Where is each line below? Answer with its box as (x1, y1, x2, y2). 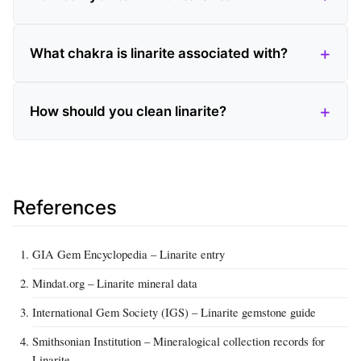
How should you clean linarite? (30, 103, 226, 120)
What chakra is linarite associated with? (30, 45, 288, 62)
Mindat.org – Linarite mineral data (32, 274, 197, 291)
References (13, 196, 117, 220)
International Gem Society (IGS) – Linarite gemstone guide (32, 303, 316, 320)
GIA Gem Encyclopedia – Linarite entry (32, 245, 225, 262)
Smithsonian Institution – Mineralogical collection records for (32, 332, 325, 349)
